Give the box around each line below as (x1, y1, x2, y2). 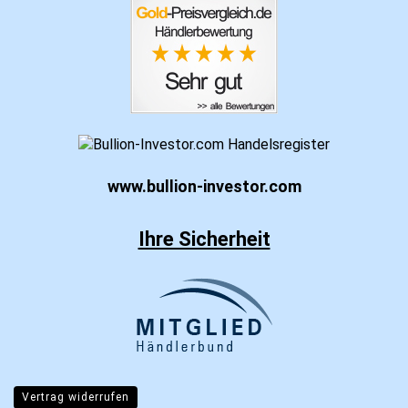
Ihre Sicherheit (138, 227, 270, 250)
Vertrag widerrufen (22, 390, 129, 403)
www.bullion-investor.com (107, 176, 301, 196)
